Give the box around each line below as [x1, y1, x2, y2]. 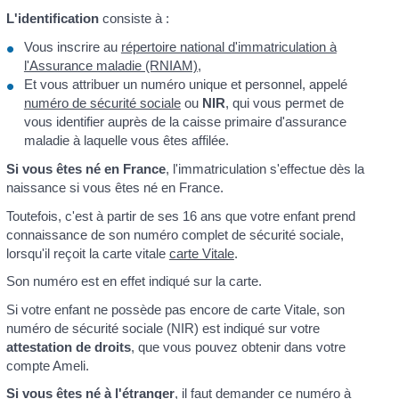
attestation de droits [5, 338, 131, 354]
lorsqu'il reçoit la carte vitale [5, 245, 169, 261]
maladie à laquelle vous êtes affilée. [23, 132, 229, 148]
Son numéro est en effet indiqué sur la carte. [5, 273, 262, 289]
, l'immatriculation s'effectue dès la [165, 161, 364, 177]
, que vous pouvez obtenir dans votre [130, 338, 346, 354]
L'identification [5, 11, 99, 27]
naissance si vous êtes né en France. [5, 180, 224, 196]
